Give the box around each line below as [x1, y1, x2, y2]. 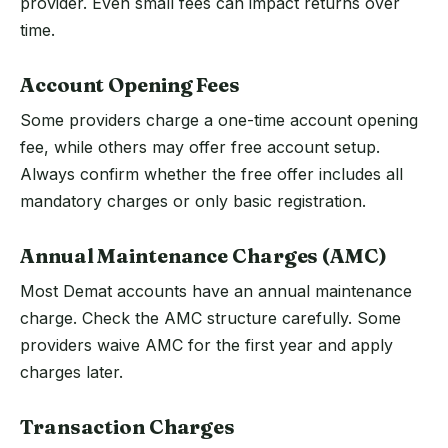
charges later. [20, 362, 123, 383]
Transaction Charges [20, 414, 236, 440]
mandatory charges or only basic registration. [20, 191, 366, 212]
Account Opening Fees [20, 72, 240, 98]
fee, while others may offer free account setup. [20, 137, 380, 158]
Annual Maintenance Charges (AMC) [20, 243, 387, 269]
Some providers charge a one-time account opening [20, 110, 418, 131]
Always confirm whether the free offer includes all [20, 164, 403, 185]
